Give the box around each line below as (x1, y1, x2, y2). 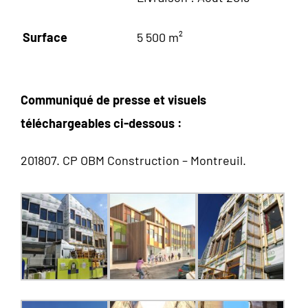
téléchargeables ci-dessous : (21, 115, 182, 131)
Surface (23, 29, 67, 45)
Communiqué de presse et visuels (21, 91, 206, 107)
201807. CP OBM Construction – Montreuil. (21, 152, 246, 168)
